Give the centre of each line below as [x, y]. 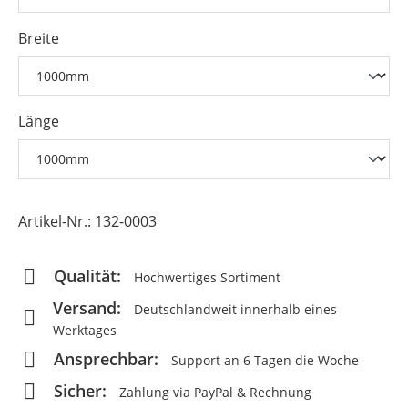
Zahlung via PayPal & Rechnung [214, 392]
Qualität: [87, 276]
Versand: [87, 308]
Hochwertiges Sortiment [205, 277]
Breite [39, 38]
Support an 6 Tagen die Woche [263, 360]
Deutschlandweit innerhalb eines [234, 309]
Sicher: [80, 391]
